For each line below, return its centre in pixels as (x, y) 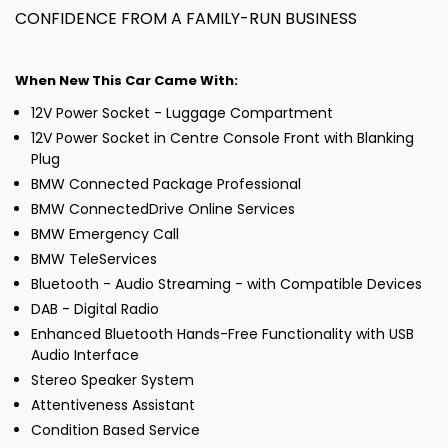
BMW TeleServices (94, 259)
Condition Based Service (115, 430)
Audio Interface (85, 355)
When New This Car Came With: (126, 81)
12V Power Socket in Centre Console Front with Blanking (222, 138)
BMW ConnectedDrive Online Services (163, 209)
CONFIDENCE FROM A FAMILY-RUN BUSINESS (186, 19)
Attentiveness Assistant (113, 405)
